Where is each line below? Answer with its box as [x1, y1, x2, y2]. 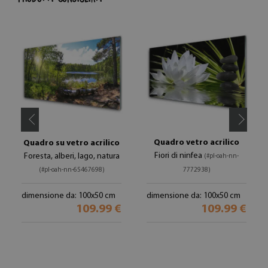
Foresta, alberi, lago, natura [23, 151, 120, 161]
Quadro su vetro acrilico [23, 138, 120, 148]
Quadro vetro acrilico [154, 138, 239, 147]
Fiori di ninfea [154, 151, 204, 160]
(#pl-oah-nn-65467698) [38, 166, 105, 173]
